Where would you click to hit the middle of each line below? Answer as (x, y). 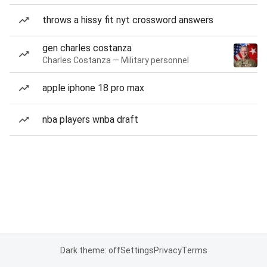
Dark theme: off (90, 250)
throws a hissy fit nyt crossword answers (128, 20)
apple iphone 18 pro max (93, 88)
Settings (137, 250)
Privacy (167, 250)
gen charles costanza (87, 48)
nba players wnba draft (90, 119)
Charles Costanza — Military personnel (116, 60)
